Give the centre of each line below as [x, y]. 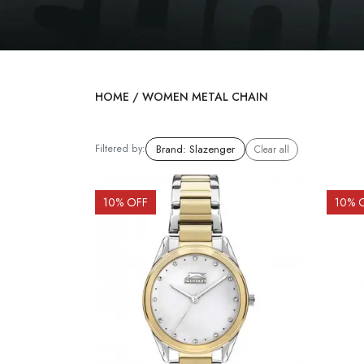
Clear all [272, 149]
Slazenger [212, 149]
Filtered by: [120, 149]
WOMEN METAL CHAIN [205, 97]
